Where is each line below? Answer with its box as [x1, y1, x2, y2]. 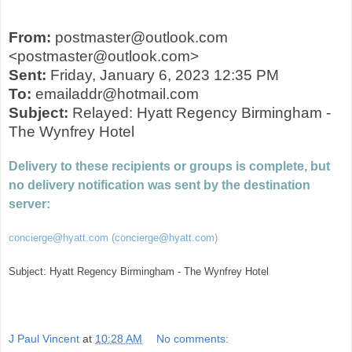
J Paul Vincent [9, 332, 79, 346]
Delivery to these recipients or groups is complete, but [9, 159, 330, 173]
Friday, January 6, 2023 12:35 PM [46, 67, 279, 84]
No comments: [156, 332, 229, 346]
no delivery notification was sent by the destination [9, 178, 310, 192]
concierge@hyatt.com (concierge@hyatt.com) [9, 232, 218, 244]
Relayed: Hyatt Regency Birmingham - [68, 104, 331, 122]
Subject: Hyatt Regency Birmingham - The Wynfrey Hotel [9, 266, 269, 278]
